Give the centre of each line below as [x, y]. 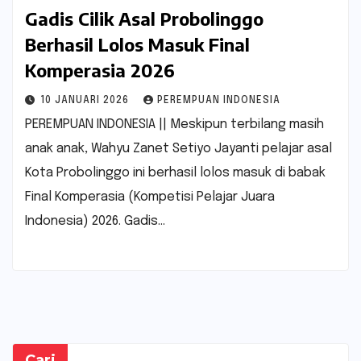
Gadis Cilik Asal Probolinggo [144, 18]
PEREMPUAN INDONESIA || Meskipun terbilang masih [174, 124]
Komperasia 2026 [100, 70]
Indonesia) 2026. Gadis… [95, 221]
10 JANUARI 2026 [86, 100]
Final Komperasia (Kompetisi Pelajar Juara [150, 197]
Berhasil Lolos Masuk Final [137, 44]
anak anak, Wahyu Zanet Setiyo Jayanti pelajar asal [178, 148]
